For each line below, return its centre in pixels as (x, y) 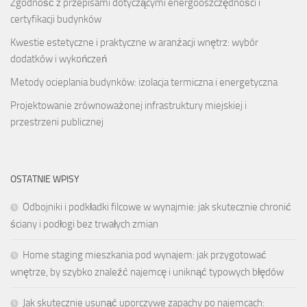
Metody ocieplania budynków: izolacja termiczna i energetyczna (144, 83)
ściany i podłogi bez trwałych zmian (84, 224)
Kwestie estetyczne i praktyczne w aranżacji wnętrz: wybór (134, 43)
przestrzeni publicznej (57, 122)
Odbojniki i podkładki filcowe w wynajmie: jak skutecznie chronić (157, 207)
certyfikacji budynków (56, 20)
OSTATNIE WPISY (45, 180)
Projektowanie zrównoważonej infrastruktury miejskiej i (128, 106)
